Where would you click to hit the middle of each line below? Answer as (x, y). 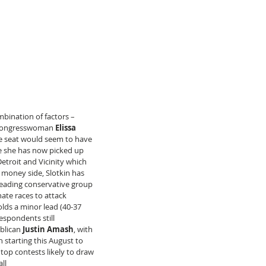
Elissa (67, 127)
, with (84, 229)
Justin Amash (48, 229)
